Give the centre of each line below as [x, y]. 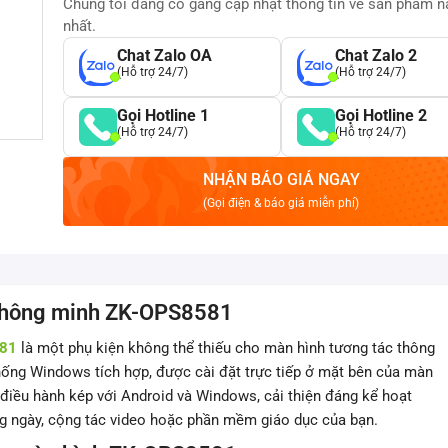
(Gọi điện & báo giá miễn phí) [281, 203]
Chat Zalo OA [164, 55]
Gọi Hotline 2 [381, 115]
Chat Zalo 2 [376, 55]
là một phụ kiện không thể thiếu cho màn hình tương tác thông [228, 348]
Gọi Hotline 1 [163, 115]
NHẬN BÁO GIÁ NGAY [281, 179]
